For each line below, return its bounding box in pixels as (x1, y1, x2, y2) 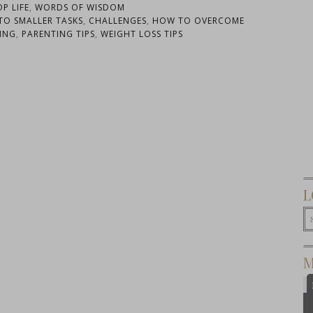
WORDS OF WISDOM (35, 1, 125, 13)
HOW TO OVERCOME (152, 15, 245, 27)
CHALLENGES (89, 15, 147, 27)
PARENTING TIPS (21, 28, 95, 40)
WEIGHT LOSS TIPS (100, 28, 183, 40)
